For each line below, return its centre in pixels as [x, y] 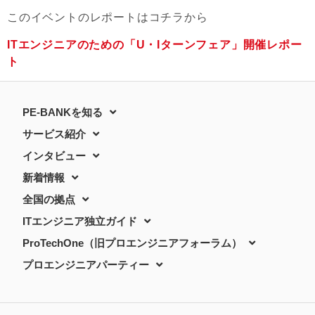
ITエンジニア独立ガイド [80, 221]
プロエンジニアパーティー [86, 265]
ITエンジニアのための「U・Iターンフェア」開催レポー [155, 45]
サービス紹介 [54, 134]
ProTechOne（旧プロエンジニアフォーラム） [133, 243]
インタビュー [54, 156]
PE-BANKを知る [63, 112]
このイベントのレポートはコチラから [108, 18]
